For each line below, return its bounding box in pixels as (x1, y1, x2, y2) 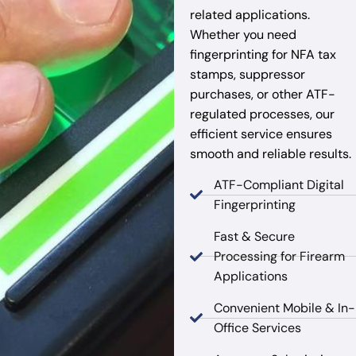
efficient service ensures (189, 125, 332, 142)
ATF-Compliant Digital (213, 176, 344, 194)
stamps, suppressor (189, 65, 305, 83)
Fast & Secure (213, 228, 295, 246)
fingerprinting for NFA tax (189, 45, 336, 63)
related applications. (189, 6, 310, 23)
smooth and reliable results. (189, 145, 351, 162)
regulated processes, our (189, 105, 335, 122)
